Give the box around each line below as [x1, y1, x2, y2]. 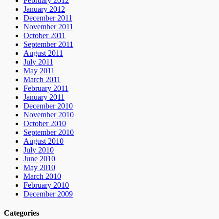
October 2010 [23, 119, 66, 128]
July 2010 [23, 146, 54, 154]
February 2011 [23, 84, 68, 93]
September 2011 [23, 40, 73, 49]
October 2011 [23, 31, 66, 40]
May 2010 [23, 163, 55, 172]
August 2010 [23, 137, 64, 146]
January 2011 [23, 93, 65, 102]
